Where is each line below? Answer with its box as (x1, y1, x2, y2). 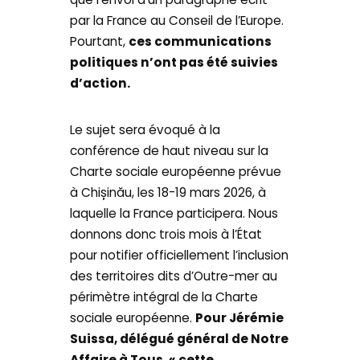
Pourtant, (70, 33, 129, 51)
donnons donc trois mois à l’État (70, 225, 263, 243)
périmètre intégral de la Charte (70, 288, 259, 305)
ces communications (129, 33, 272, 51)
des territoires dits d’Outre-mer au (70, 267, 278, 284)
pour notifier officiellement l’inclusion (70, 246, 289, 264)
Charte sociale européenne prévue (70, 162, 282, 180)
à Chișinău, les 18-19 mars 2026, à (70, 183, 267, 201)
